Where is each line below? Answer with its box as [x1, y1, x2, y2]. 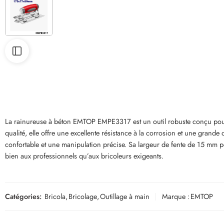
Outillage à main [100, 191, 149, 201]
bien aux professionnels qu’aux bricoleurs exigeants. [5, 150, 163, 161]
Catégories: [5, 191, 41, 201]
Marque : [162, 191, 189, 201]
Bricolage [68, 191, 97, 201]
